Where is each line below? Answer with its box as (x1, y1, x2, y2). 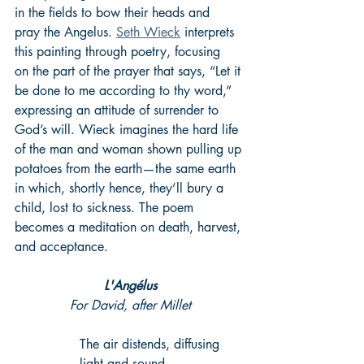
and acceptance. (15, 237, 108, 255)
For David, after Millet (69, 296, 191, 314)
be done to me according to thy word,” (15, 81, 236, 99)
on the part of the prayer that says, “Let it (15, 62, 245, 80)
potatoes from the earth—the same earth (15, 159, 240, 177)
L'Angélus (103, 276, 157, 294)
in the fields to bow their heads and (15, 3, 214, 21)
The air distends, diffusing (80, 335, 223, 353)
